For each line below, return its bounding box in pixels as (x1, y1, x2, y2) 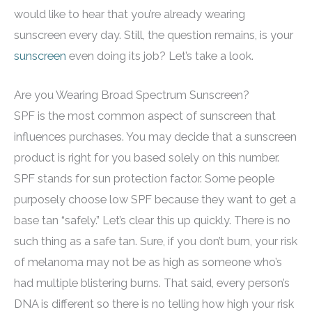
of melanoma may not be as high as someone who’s (14, 255, 282, 269)
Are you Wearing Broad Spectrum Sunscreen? (14, 88, 249, 102)
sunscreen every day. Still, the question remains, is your (14, 28, 293, 42)
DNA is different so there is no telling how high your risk (14, 297, 294, 311)
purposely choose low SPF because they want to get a (14, 192, 296, 206)
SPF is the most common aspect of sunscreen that (14, 109, 276, 123)
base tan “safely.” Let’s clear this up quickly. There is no (14, 213, 290, 227)
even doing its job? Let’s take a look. (66, 49, 253, 63)
